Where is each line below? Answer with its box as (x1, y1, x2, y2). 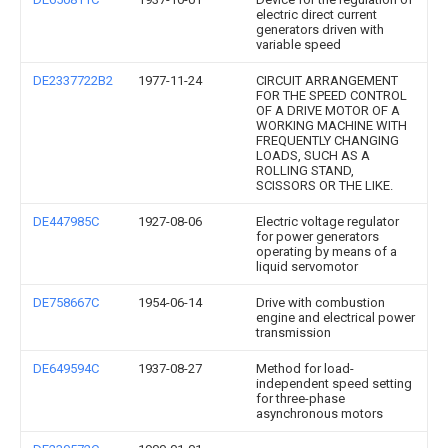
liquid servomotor (256, 259, 358, 274)
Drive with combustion (256, 295, 385, 310)
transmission (256, 325, 331, 340)
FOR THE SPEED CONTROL (256, 88, 407, 103)
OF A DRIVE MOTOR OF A (256, 103, 400, 118)
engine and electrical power (256, 310, 415, 325)
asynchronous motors (256, 406, 383, 421)
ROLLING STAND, (256, 163, 354, 178)
